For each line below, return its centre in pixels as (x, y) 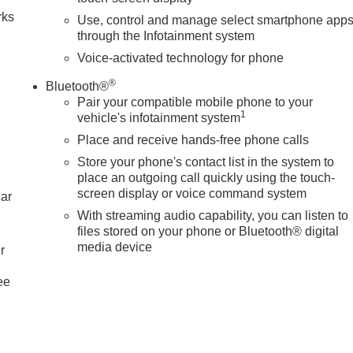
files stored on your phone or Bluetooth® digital (208, 231)
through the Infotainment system (166, 35)
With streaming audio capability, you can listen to (213, 215)
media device (115, 247)
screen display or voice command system (192, 193)
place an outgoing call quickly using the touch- (206, 177)
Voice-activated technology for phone (181, 58)
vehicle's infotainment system (159, 117)
